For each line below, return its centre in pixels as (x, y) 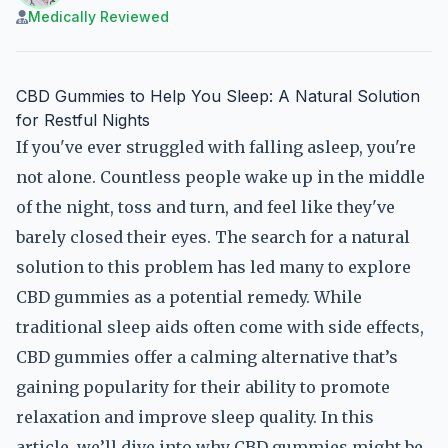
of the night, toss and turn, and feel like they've (205, 207)
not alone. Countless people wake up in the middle (220, 177)
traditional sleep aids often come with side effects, (220, 327)
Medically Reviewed (98, 16)
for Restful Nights (83, 120)
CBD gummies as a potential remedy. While (189, 297)
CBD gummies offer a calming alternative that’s (207, 357)
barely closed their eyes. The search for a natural (213, 237)
